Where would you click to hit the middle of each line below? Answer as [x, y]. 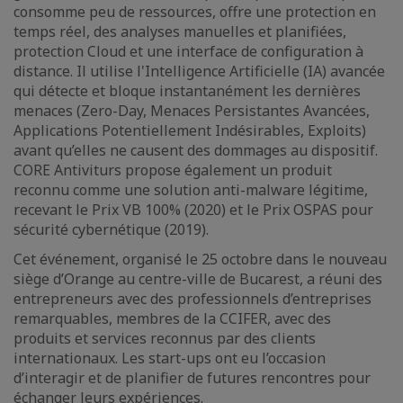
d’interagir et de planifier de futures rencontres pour [192, 378]
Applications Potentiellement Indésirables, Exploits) [190, 130]
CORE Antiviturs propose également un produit [173, 170]
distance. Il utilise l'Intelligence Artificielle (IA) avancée [199, 71]
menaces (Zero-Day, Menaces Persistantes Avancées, [192, 111]
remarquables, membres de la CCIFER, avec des [172, 318]
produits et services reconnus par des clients [165, 338]
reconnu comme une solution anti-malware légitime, [191, 190]
